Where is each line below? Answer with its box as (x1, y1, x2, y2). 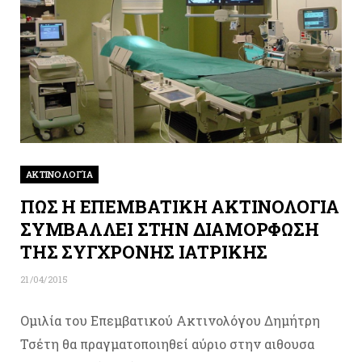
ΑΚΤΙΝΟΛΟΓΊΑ (26, 168, 94, 181)
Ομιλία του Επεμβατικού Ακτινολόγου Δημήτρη (20, 312, 320, 330)
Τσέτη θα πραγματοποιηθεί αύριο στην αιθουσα (20, 335, 314, 353)
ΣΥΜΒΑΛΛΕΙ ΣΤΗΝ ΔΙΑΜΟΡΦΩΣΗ (20, 217, 319, 242)
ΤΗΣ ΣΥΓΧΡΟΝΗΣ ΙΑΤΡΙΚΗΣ (20, 240, 268, 264)
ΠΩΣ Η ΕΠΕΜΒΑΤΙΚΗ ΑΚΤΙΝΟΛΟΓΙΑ (20, 195, 339, 219)
